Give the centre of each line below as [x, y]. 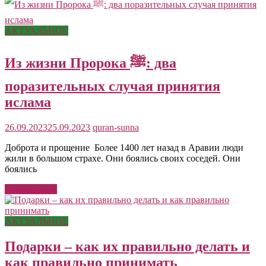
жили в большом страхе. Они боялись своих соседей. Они [123, 158]
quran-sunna [116, 127]
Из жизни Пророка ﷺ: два [67, 63]
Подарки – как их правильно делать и [127, 246]
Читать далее [31, 189]
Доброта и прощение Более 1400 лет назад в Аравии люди [124, 147]
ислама [28, 102]
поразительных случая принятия [113, 86]
